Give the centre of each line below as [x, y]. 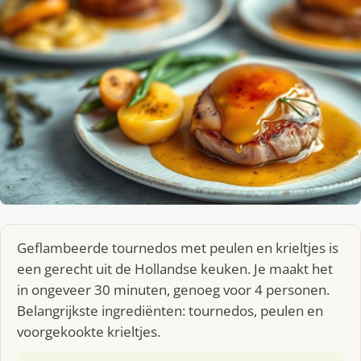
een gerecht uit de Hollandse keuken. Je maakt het [175, 268]
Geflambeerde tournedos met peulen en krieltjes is [178, 247]
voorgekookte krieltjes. [89, 331]
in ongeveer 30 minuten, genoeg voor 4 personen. [173, 289]
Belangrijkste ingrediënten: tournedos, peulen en [170, 310]
